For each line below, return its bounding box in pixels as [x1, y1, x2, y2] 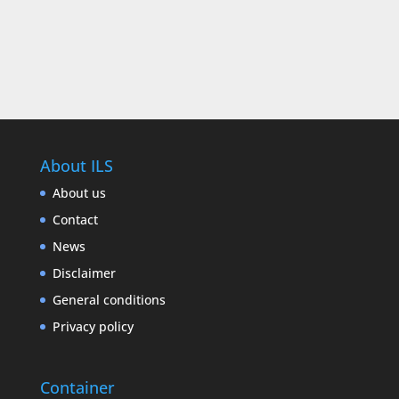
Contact [52, 211, 98, 229]
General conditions [52, 291, 166, 309]
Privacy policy [52, 318, 134, 336]
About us [52, 184, 106, 202]
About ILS [39, 155, 113, 177]
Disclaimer [52, 265, 116, 282]
